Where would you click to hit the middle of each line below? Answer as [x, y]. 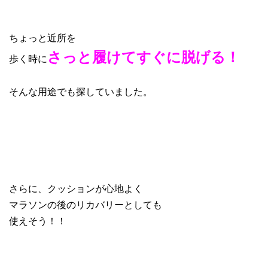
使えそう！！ [38, 220]
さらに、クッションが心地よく [76, 188]
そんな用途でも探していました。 [81, 91]
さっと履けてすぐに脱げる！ [144, 56]
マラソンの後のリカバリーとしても [86, 204]
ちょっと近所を [42, 37]
